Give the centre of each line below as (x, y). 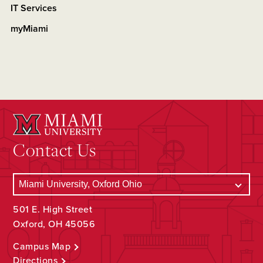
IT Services (34, 9)
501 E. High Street (53, 210)
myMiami (29, 29)
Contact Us (55, 150)
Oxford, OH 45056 (54, 225)
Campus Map (42, 247)
